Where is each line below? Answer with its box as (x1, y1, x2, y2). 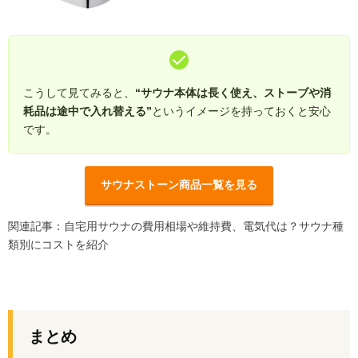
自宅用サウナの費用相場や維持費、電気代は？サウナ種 (64, 220, 344, 233)
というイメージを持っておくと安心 (152, 105, 331, 118)
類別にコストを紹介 (8, 238, 109, 252)
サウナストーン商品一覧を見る (101, 178, 257, 192)
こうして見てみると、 (23, 86, 135, 100)
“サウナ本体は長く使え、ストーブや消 (135, 86, 331, 100)
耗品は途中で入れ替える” (23, 105, 152, 118)
